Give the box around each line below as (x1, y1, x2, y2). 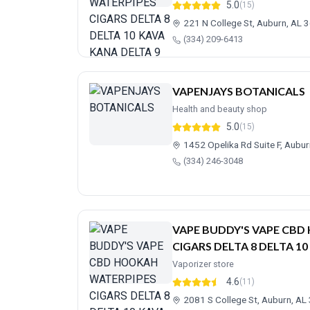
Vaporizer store (172, 259, 234, 269)
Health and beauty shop (172, 104, 267, 114)
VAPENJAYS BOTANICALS (172, 84, 305, 98)
